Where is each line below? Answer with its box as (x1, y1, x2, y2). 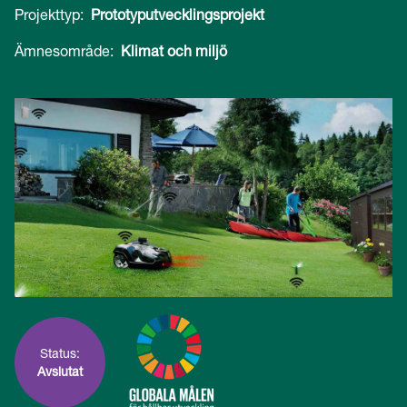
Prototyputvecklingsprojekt (91, 5, 264, 23)
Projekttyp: (15, 5, 84, 23)
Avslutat (37, 363, 83, 380)
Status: (40, 345, 80, 362)
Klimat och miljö (121, 42, 227, 59)
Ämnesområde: (15, 42, 114, 59)
